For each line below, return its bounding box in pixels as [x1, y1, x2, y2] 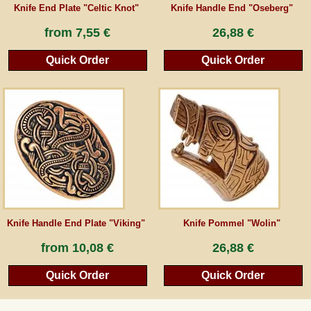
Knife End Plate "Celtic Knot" [13, 3, 139, 14]
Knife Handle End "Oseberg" [170, 3, 293, 14]
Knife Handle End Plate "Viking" [7, 217, 146, 228]
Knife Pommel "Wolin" [183, 217, 280, 228]
